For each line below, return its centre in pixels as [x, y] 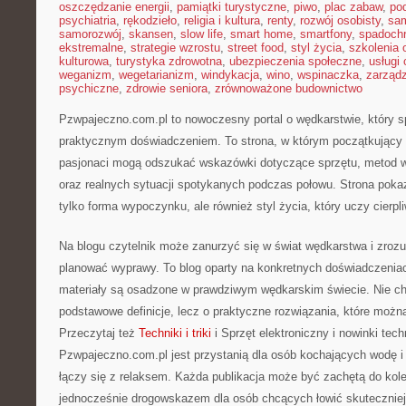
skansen [151, 34]
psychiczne [89, 88]
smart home [261, 34]
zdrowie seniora [167, 88]
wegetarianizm [156, 75]
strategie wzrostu [175, 48]
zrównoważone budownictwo [289, 88]
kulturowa [84, 61]
